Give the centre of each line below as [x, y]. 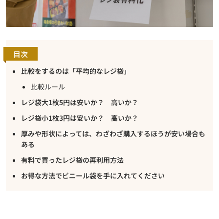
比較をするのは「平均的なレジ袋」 [76, 71]
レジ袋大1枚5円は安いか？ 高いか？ [80, 102]
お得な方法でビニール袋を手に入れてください [93, 175]
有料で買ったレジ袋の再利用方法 [72, 160]
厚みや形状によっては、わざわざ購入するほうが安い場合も [113, 133]
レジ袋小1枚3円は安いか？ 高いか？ [80, 118]
